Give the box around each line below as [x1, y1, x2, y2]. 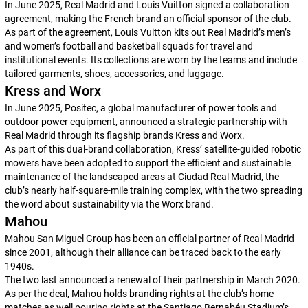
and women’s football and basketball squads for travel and [4, 41, 253, 52]
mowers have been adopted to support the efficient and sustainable [4, 157, 291, 168]
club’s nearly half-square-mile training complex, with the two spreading [4, 185, 302, 196]
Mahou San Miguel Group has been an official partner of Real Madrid [4, 233, 294, 244]
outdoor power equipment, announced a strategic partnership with [4, 116, 287, 127]
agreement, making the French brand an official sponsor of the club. [4, 13, 294, 24]
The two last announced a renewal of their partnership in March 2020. [4, 274, 300, 285]
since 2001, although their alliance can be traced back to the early [4, 247, 281, 258]
